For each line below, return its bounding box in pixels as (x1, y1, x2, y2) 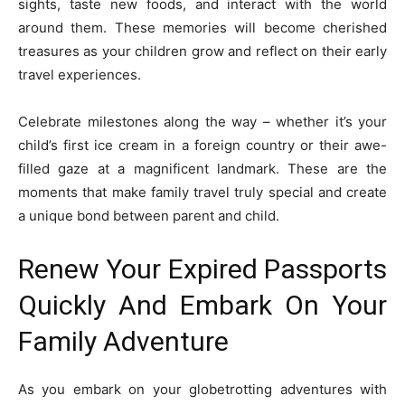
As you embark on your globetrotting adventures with (18, 380, 387, 398)
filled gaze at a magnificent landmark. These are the (18, 159, 387, 177)
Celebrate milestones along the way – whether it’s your (18, 112, 387, 130)
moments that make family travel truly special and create (18, 183, 387, 201)
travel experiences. (18, 65, 141, 83)
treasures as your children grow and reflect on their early (18, 42, 387, 60)
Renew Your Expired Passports (18, 252, 387, 285)
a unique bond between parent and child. (18, 206, 279, 224)
